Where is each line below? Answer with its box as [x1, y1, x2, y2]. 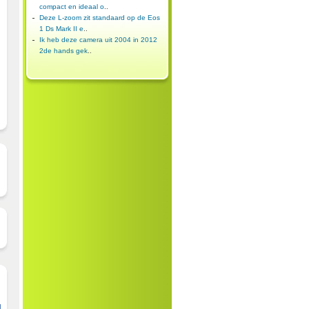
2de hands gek [39, 47, 88, 54]
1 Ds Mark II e [39, 25, 83, 32]
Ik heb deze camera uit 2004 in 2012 [39, 36, 157, 43]
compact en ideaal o [39, 3, 104, 10]
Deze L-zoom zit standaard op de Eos [39, 14, 160, 21]
